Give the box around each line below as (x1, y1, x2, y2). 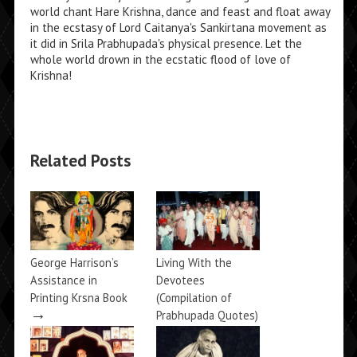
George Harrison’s (29, 255, 119, 271)
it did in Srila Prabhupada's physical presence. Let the (29, 36, 302, 51)
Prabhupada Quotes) (155, 308, 258, 324)
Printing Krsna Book (29, 290, 127, 306)
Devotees (155, 273, 205, 288)
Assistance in (29, 273, 97, 288)
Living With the (155, 255, 232, 271)
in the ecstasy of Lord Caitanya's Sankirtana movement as (29, 20, 327, 35)
